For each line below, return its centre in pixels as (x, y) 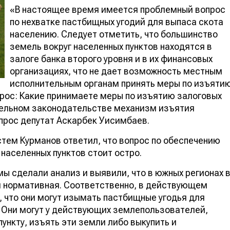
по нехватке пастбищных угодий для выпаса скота (117, 22)
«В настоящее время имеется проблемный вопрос (118, 9)
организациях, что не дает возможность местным (116, 71)
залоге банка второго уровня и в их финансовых (111, 59)
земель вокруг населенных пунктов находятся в (111, 46)
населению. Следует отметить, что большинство (114, 34)
